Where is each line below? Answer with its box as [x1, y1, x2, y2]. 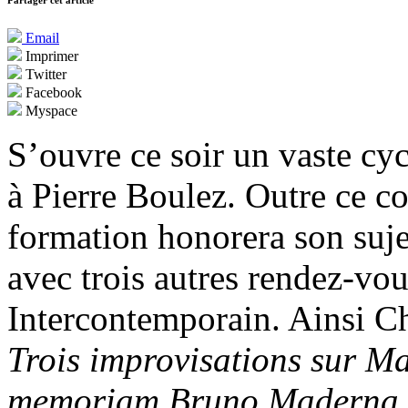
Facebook [22, 85, 82, 101]
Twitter [22, 66, 66, 83]
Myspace [22, 103, 77, 119]
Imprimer [22, 48, 78, 65]
